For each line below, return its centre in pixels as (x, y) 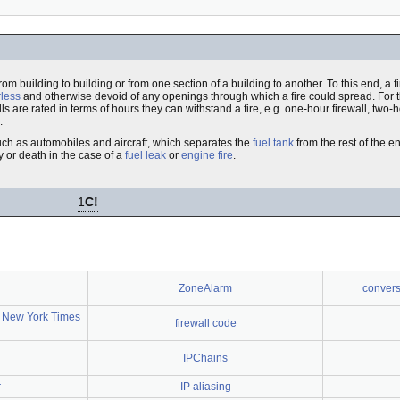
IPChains (205, 358)
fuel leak (146, 155)
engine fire (207, 155)
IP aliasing (205, 387)
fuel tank (273, 143)
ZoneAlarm (205, 288)
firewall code (205, 323)
